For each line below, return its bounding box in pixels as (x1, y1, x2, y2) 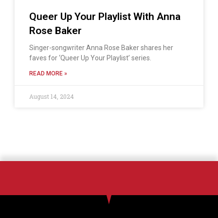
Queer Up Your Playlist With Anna (29, 11, 181, 23)
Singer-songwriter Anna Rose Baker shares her (29, 44, 173, 52)
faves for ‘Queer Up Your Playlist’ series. (29, 54, 151, 62)
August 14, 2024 (29, 92, 74, 101)
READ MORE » (29, 70, 67, 77)
